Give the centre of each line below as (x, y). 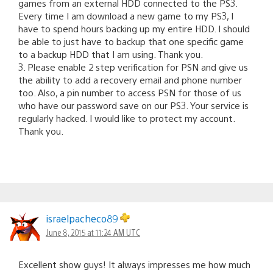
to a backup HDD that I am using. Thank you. (111, 54)
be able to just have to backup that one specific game (131, 41)
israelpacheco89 (83, 218)
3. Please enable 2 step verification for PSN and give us (133, 66)
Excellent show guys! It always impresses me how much (134, 264)
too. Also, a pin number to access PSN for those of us (130, 92)
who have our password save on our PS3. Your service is (133, 105)
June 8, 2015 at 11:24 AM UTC (93, 232)
